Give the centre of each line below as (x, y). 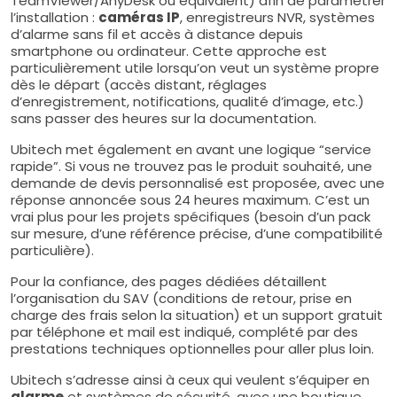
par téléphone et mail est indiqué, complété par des (184, 331)
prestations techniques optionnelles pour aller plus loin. (192, 348)
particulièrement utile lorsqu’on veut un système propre (195, 67)
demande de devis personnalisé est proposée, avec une (198, 183)
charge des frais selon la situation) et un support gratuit (197, 315)
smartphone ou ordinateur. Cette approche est (169, 51)
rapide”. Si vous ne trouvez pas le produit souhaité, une (191, 166)
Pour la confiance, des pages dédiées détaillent (169, 281)
